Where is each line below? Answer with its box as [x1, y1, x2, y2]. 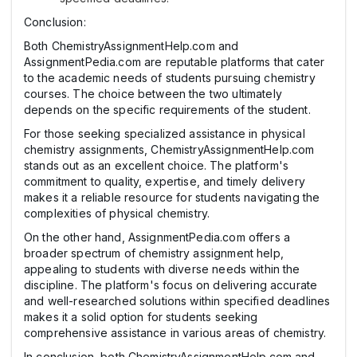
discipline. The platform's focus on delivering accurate [24, 277, 318, 292]
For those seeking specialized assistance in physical [24, 126, 305, 140]
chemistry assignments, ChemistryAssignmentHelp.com [24, 142, 315, 156]
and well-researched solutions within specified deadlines [24, 293, 331, 308]
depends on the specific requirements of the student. [24, 102, 311, 116]
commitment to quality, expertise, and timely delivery [24, 174, 305, 188]
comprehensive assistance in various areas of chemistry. [24, 325, 327, 339]
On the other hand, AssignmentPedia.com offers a [24, 229, 291, 244]
